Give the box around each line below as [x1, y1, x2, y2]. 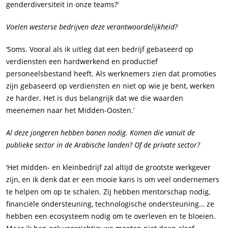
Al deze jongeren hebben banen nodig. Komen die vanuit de [6, 128, 195, 138]
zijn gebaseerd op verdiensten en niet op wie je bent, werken [6, 81, 215, 91]
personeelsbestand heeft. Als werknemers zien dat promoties [6, 69, 216, 79]
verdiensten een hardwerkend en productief [6, 56, 158, 67]
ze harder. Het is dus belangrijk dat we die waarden [6, 93, 183, 103]
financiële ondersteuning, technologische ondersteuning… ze [6, 199, 214, 209]
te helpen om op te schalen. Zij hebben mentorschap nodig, [6, 187, 210, 197]
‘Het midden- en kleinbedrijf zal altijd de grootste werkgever [6, 162, 211, 173]
